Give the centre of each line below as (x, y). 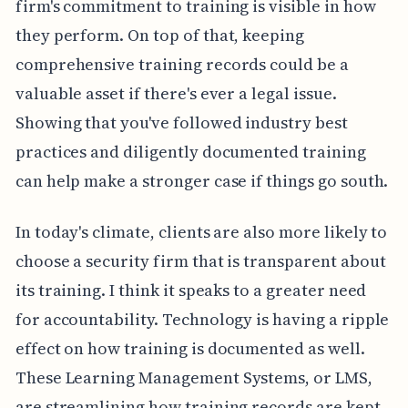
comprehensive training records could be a (182, 64)
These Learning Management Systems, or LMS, (194, 377)
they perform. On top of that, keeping (160, 35)
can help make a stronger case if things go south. (202, 180)
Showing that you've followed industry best (181, 122)
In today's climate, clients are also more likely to (201, 231)
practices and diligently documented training (190, 151)
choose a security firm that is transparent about (200, 260)
